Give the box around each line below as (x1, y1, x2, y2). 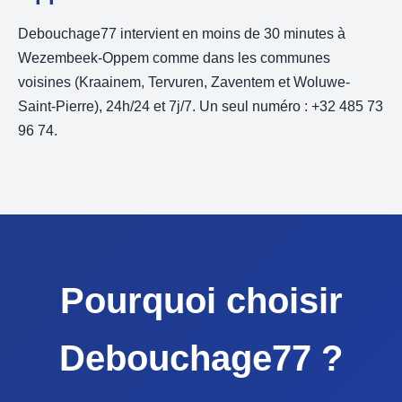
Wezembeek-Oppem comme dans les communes (18, 50, 330, 66)
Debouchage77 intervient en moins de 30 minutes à (18, 26, 345, 42)
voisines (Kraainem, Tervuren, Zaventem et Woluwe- (18, 74, 350, 91)
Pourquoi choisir (59, 281, 343, 321)
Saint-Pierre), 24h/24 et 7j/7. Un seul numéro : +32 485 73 (18, 99, 383, 115)
